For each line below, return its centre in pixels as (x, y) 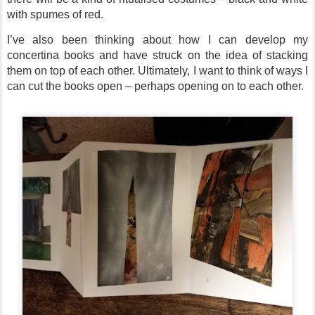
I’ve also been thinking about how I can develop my (157, 39)
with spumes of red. (55, 14)
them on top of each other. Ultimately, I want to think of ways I (157, 70)
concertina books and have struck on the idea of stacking (157, 55)
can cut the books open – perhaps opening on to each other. (155, 86)
